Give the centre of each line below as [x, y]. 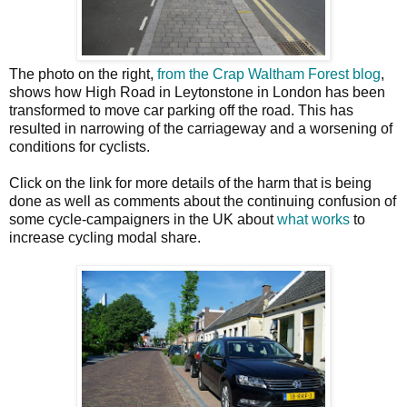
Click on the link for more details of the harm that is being [190, 183]
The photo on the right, [83, 74]
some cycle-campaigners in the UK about [143, 219]
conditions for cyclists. [79, 147]
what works [313, 219]
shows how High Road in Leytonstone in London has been [197, 92]
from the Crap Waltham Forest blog [269, 74]
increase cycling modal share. [105, 238]
